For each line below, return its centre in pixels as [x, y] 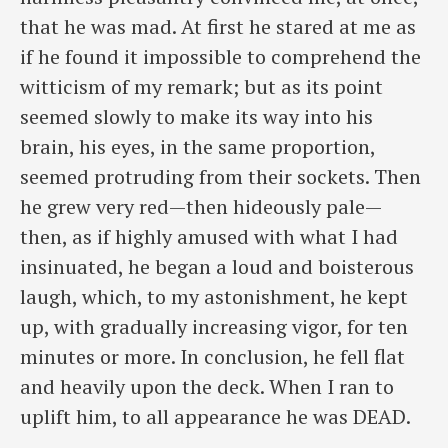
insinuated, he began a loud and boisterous [217, 266]
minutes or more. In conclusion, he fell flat [212, 356]
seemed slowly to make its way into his [196, 116]
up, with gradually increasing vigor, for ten [214, 326]
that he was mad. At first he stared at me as [218, 26]
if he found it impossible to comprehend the [220, 56]
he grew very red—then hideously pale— [201, 206]
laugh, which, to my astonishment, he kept [214, 296]
